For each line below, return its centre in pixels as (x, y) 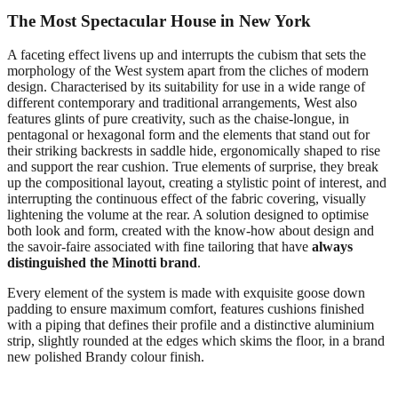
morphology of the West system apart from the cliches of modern (188, 71)
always (332, 247)
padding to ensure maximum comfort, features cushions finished (186, 309)
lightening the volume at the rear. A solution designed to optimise (188, 215)
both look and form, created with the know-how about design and (191, 231)
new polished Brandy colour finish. (106, 357)
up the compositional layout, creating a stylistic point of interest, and (197, 183)
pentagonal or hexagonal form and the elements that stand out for (188, 135)
